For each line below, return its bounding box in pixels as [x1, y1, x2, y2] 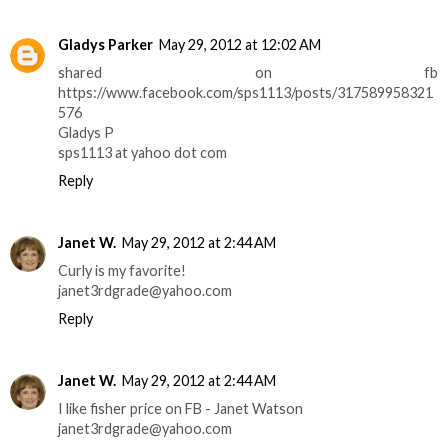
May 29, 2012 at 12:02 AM [159, 36, 321, 53]
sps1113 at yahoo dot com [58, 144, 227, 161]
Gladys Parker [58, 36, 153, 53]
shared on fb [58, 64, 438, 81]
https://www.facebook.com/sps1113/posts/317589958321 [58, 84, 433, 101]
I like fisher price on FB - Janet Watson [58, 399, 303, 417]
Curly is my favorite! [58, 261, 186, 279]
